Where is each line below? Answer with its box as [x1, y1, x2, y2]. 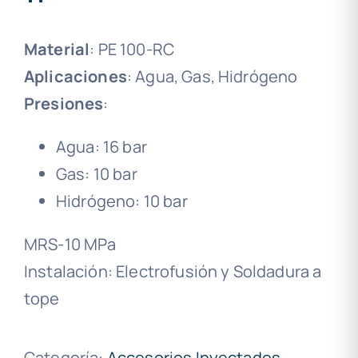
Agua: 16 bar [56, 136, 147, 157]
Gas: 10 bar [56, 163, 137, 185]
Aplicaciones [24, 66, 127, 87]
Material [24, 38, 90, 60]
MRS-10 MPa [24, 233, 117, 255]
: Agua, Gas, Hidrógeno [126, 66, 298, 87]
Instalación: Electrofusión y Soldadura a [24, 261, 322, 282]
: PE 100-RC [89, 38, 175, 60]
